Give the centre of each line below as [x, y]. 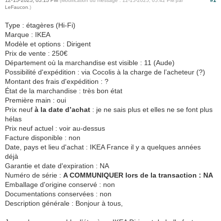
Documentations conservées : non [58, 194]
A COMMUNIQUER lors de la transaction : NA [138, 175]
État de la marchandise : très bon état [64, 91]
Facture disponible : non [43, 138]
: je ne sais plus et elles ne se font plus [151, 110]
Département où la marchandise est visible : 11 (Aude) [90, 63]
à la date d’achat [62, 110]
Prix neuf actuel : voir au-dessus [55, 128]
